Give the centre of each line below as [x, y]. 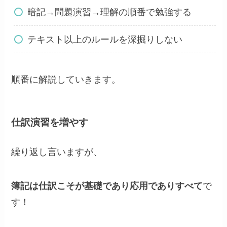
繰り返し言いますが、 [57, 152]
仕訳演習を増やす [50, 123]
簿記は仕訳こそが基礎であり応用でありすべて [107, 186]
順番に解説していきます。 [66, 79]
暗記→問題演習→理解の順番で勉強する [109, 12]
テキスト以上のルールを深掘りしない [105, 39]
